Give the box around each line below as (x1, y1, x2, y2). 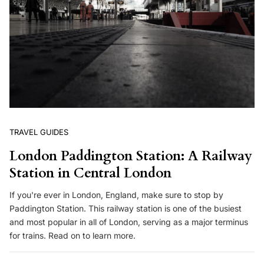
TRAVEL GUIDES (9, 127, 68, 137)
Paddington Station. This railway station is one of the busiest (9, 203, 242, 214)
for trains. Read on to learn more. (9, 230, 136, 241)
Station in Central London (9, 163, 171, 182)
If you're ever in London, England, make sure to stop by (9, 190, 223, 200)
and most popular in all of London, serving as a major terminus (9, 217, 248, 227)
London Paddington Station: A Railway (9, 146, 252, 165)
